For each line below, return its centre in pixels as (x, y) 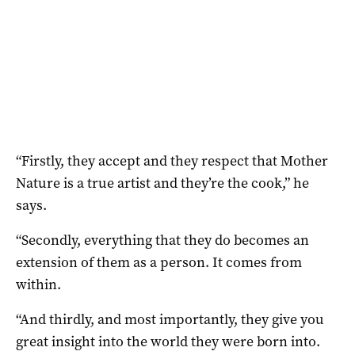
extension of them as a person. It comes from (159, 262)
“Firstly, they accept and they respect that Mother (172, 160)
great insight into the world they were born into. (168, 341)
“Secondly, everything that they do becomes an (162, 240)
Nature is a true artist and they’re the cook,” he (162, 183)
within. (38, 284)
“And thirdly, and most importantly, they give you (170, 319)
